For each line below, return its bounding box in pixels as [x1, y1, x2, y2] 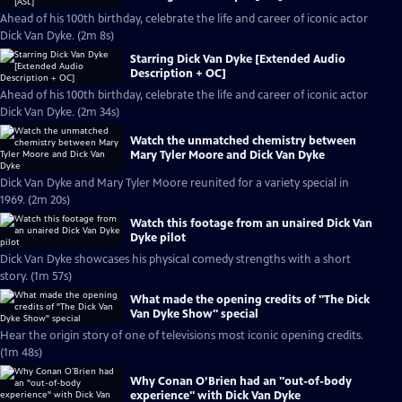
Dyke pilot [130, 230, 186, 245]
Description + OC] [130, 66, 226, 81]
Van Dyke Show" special [130, 306, 258, 321]
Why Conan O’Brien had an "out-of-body [130, 374, 352, 389]
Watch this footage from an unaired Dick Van [130, 215, 372, 231]
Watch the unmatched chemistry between [130, 134, 356, 148]
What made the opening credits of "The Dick [130, 292, 370, 307]
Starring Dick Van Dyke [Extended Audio [130, 51, 345, 66]
